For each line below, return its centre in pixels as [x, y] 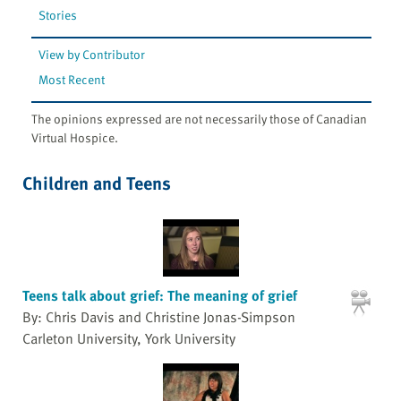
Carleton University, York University [129, 339]
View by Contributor [92, 54]
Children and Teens [97, 182]
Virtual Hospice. [75, 137]
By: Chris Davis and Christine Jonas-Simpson [159, 317]
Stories [58, 14]
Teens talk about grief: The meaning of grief [160, 296]
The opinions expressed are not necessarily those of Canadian [199, 118]
